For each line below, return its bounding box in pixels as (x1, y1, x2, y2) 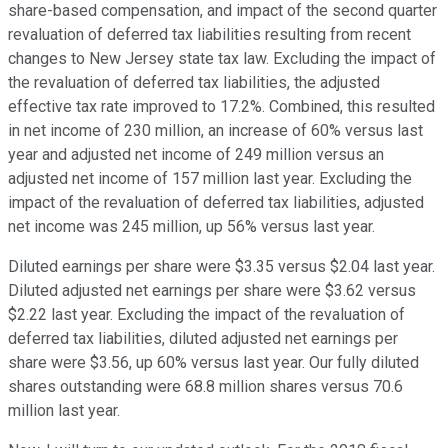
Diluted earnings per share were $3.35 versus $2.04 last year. (8, 257, 435, 277)
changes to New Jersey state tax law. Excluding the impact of (8, 49, 436, 69)
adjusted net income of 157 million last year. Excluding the (8, 169, 412, 189)
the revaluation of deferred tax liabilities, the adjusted (8, 73, 380, 93)
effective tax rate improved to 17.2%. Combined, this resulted (8, 97, 435, 117)
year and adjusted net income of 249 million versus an (8, 145, 384, 165)
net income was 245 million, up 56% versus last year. (8, 217, 375, 237)
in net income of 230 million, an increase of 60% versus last (8, 121, 423, 141)
